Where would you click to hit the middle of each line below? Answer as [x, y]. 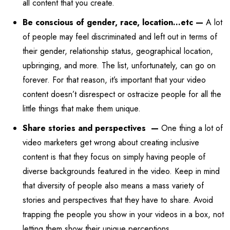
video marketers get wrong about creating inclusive [111, 142]
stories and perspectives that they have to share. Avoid [118, 200]
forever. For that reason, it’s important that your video [114, 80]
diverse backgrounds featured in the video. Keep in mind [121, 171]
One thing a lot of [192, 128]
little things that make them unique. [83, 108]
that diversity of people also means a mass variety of [113, 185]
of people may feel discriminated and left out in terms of [120, 36]
